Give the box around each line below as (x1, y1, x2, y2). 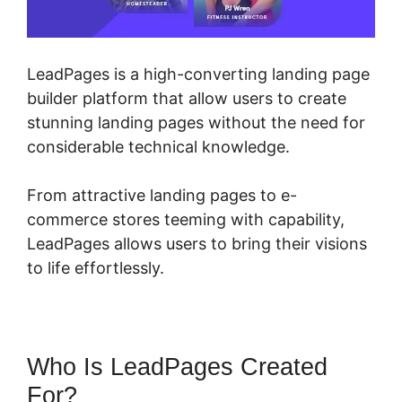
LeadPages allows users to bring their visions (27, 234, 367, 254)
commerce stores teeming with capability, (27, 210, 345, 230)
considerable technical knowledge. (27, 137, 290, 157)
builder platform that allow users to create (27, 89, 346, 109)
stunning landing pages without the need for (27, 113, 365, 133)
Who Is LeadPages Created (27, 354, 328, 381)
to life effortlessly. (27, 258, 164, 278)
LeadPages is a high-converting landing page (27, 65, 370, 84)
